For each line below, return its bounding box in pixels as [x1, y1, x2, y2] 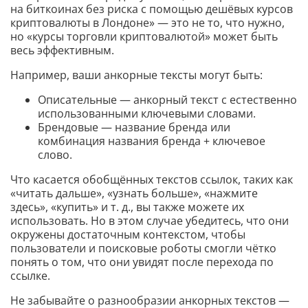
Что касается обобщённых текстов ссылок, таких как [10, 172, 293, 188]
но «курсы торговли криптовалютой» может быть [10, 29, 278, 45]
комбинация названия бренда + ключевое [38, 133, 265, 149]
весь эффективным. [10, 43, 114, 58]
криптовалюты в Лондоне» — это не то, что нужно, [10, 15, 285, 31]
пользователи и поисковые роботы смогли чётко [10, 241, 276, 256]
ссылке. [10, 268, 50, 284]
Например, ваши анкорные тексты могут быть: [10, 67, 263, 83]
